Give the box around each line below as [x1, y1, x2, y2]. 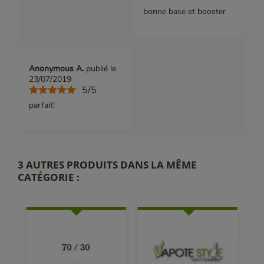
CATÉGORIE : [18, 170, 80, 184]
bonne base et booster [143, 6, 226, 18]
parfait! [28, 100, 55, 111]
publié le [85, 63, 116, 75]
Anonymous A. [28, 63, 86, 75]
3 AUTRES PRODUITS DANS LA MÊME [18, 158, 197, 172]
